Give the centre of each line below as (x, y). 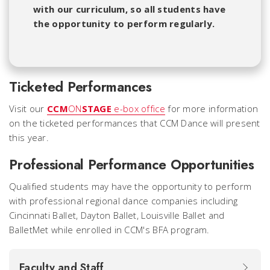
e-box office (138, 108)
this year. (29, 137)
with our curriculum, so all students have (130, 9)
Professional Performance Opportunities (132, 164)
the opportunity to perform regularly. (124, 23)
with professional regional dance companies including (124, 200)
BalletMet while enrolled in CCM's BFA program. (109, 229)
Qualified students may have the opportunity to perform (130, 186)
